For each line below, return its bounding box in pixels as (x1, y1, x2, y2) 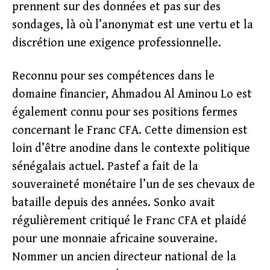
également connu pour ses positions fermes (12, 105, 237, 119)
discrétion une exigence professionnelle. (12, 36, 221, 50)
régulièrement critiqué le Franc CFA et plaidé (12, 214, 246, 228)
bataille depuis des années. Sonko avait (12, 196, 215, 210)
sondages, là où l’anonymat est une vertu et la (12, 18, 253, 32)
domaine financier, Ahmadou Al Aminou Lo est (12, 87, 252, 101)
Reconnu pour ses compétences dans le (12, 69, 215, 83)
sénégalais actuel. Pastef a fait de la (12, 160, 198, 174)
